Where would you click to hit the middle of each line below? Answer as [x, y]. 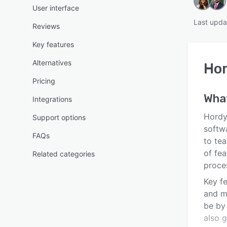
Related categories [64, 154]
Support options [59, 117]
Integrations [52, 99]
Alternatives [52, 63]
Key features [53, 44]
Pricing [44, 81]
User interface [56, 8]
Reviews [46, 26]
